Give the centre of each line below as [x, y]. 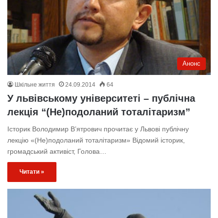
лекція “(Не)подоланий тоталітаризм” [99, 112]
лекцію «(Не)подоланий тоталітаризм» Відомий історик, [96, 140]
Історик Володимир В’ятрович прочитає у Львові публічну [98, 129]
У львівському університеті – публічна [101, 99]
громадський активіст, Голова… [57, 152]
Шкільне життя [35, 85]
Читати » [32, 172]
